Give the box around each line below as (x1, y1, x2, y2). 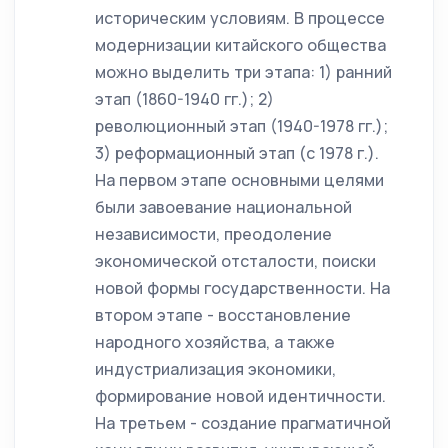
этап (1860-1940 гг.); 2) (95, 88, 274, 110)
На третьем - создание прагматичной (95, 412, 391, 434)
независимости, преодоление (95, 223, 332, 245)
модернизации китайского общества (95, 34, 386, 56)
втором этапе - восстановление (95, 304, 351, 326)
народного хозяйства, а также (95, 331, 335, 353)
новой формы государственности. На (95, 277, 390, 299)
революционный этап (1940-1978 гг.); (95, 115, 388, 137)
